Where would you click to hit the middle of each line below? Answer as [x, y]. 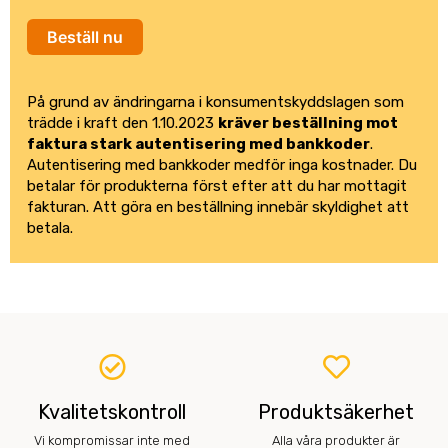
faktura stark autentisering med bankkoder [198, 144]
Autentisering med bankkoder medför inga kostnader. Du [222, 165]
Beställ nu [85, 37]
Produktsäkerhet [336, 412]
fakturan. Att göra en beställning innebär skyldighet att [218, 207]
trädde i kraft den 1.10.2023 [122, 123]
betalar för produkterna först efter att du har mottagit [217, 186]
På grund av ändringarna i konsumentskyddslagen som [215, 102]
